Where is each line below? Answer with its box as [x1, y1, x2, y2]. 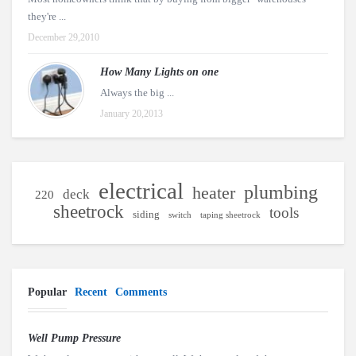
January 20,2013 [100, 108, 163, 119]
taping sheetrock [200, 211, 261, 219]
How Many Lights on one [100, 66, 219, 78]
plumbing [243, 182, 318, 203]
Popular [28, 286, 67, 298]
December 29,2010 [28, 32, 99, 43]
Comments [115, 286, 167, 298]
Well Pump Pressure [28, 332, 121, 344]
